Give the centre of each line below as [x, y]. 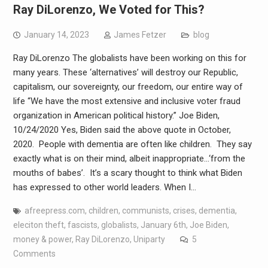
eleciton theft [38, 225]
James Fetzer [140, 34]
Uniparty [149, 239]
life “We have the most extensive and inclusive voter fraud [127, 101]
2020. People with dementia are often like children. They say [132, 144]
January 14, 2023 [56, 34]
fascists [82, 225]
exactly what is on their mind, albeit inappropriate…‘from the [129, 158]
